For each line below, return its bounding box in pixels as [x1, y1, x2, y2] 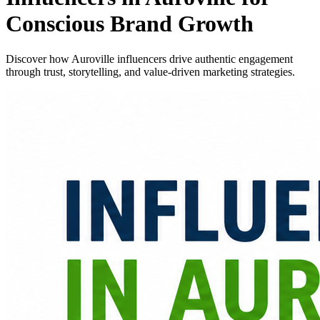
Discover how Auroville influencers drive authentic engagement [6, 52, 293, 65]
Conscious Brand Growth [6, 11, 254, 37]
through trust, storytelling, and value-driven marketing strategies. [6, 65, 295, 78]
